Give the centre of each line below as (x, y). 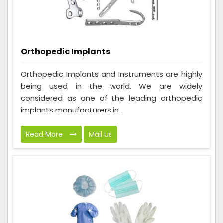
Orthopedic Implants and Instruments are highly (111, 74)
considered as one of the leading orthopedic (111, 98)
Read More (45, 135)
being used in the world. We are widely (111, 86)
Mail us (100, 135)
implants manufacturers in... (72, 110)
